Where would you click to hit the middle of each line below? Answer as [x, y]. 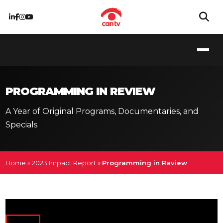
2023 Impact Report [64, 163]
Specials [22, 125]
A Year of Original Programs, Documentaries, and [102, 111]
